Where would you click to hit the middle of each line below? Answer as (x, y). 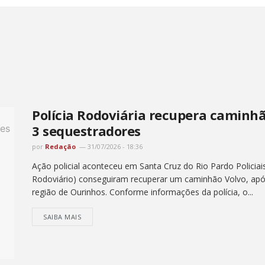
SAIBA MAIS (62, 216)
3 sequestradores (86, 130)
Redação (60, 146)
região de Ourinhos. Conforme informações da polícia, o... (143, 192)
